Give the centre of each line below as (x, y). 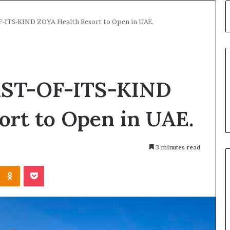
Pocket (55, 165)
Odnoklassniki (42, 165)
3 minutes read (177, 147)
